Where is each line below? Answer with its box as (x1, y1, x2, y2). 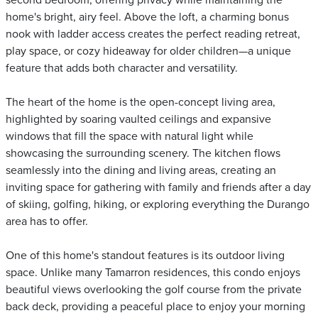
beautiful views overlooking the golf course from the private (6, 283, 302, 297)
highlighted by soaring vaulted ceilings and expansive (6, 112, 271, 127)
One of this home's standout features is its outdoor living (6, 248, 285, 263)
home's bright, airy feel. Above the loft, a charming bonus (6, 10, 289, 25)
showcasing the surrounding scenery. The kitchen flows (6, 146, 280, 161)
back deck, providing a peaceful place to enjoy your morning (6, 300, 305, 314)
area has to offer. (6, 214, 88, 229)
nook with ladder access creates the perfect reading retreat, (6, 27, 300, 42)
